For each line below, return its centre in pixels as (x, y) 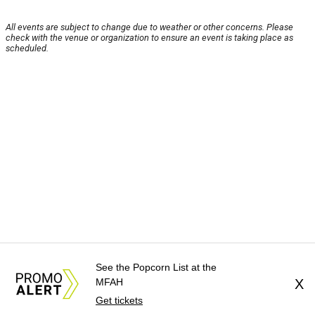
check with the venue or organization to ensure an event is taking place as (149, 38)
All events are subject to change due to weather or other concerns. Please (149, 27)
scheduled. (27, 49)
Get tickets (119, 300)
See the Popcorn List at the (156, 267)
